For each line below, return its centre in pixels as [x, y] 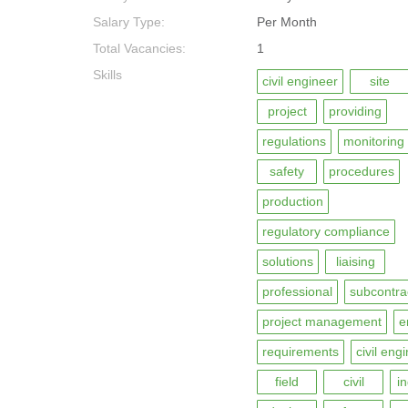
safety [287, 171]
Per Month [287, 22]
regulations [294, 141]
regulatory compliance [326, 231]
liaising [355, 261]
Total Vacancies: [139, 48]
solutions [288, 261]
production [293, 201]
